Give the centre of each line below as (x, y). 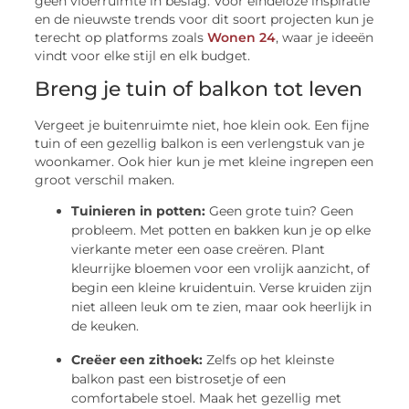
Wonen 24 (242, 37)
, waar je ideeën (325, 37)
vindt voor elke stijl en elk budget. (143, 55)
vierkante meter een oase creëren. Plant (199, 250)
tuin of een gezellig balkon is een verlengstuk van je (200, 143)
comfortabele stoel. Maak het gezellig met (207, 399)
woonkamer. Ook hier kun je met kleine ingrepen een (204, 161)
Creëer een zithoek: (137, 360)
